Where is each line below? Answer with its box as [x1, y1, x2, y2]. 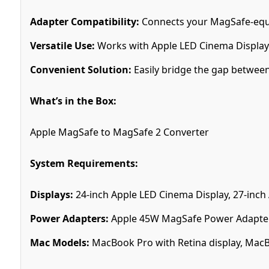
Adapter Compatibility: [29, 14, 139, 28]
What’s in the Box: [29, 94, 116, 107]
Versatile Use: [29, 38, 95, 52]
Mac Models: [29, 235, 89, 249]
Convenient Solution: [29, 62, 131, 76]
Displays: [29, 187, 73, 201]
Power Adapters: [29, 211, 109, 225]
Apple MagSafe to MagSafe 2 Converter [29, 125, 209, 139]
